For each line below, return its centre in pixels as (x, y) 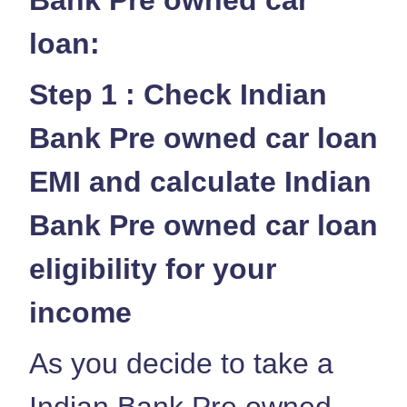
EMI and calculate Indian (200, 181)
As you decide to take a (181, 363)
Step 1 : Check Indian (178, 94)
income (84, 312)
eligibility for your (153, 268)
